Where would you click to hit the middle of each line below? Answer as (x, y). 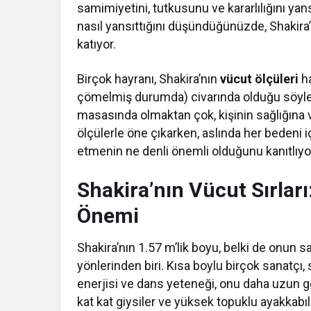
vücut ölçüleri (260, 79)
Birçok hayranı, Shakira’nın (149, 79)
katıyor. (96, 44)
